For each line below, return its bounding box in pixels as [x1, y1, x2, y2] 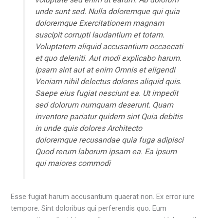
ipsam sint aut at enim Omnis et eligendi [35, 65, 175, 74]
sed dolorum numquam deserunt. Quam [35, 100, 173, 109]
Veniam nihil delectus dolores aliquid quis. [35, 76, 182, 86]
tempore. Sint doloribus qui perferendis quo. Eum [11, 203, 167, 213]
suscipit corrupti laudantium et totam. [35, 30, 164, 39]
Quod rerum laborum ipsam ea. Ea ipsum [35, 146, 177, 156]
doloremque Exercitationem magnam [35, 18, 164, 28]
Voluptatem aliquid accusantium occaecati [35, 41, 183, 51]
